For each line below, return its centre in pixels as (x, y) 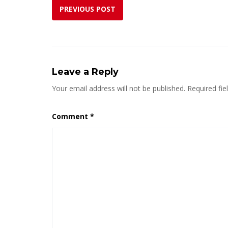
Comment (71, 116)
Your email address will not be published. (119, 88)
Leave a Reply (85, 72)
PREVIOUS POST (88, 9)
